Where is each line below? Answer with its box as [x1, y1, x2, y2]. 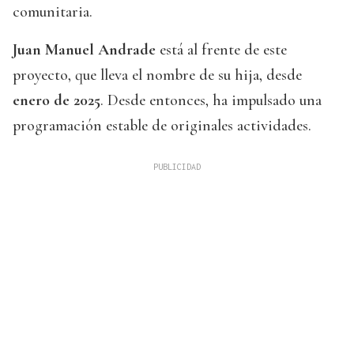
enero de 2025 [13, 91, 100, 111]
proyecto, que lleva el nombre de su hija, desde [13, 66, 302, 85]
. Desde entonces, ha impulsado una [100, 91, 322, 111]
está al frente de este [156, 40, 287, 60]
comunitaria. [13, 2, 92, 22]
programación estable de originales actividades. [13, 116, 311, 136]
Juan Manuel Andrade [13, 40, 156, 60]
